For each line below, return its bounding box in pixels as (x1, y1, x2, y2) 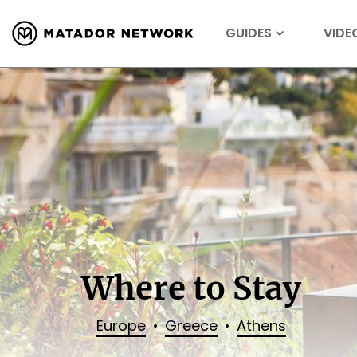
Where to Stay (81, 269, 301, 309)
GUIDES (226, 24, 272, 42)
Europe (96, 316, 146, 336)
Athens (237, 316, 286, 336)
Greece (165, 316, 218, 336)
